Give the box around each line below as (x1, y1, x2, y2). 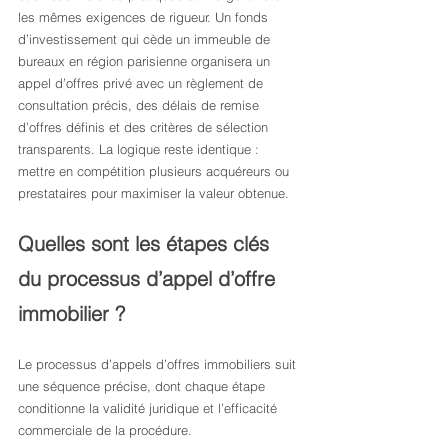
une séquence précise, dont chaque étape (18, 378, 269, 394)
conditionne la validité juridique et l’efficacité (18, 400, 281, 416)
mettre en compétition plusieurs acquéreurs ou (18, 163, 293, 179)
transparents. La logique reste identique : (18, 141, 263, 157)
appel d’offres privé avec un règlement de (18, 75, 267, 91)
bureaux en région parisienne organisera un (18, 53, 274, 69)
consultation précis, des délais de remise (18, 97, 263, 113)
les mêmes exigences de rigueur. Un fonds (18, 9, 272, 25)
